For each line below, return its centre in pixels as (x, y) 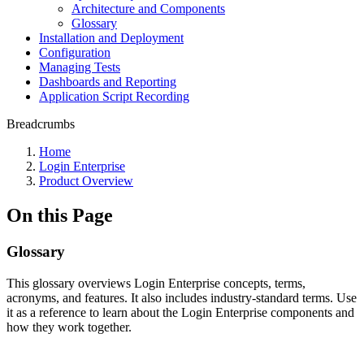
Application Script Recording (114, 96)
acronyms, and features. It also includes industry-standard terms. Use (182, 297)
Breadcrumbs (41, 124)
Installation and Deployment (111, 38)
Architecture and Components (148, 9)
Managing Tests (80, 67)
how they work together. (69, 327)
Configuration (75, 52)
